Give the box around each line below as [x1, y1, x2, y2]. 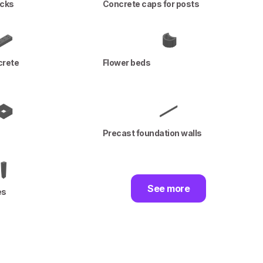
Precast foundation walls [102, 128, 202, 138]
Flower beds [102, 58, 151, 68]
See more [147, 183, 190, 194]
